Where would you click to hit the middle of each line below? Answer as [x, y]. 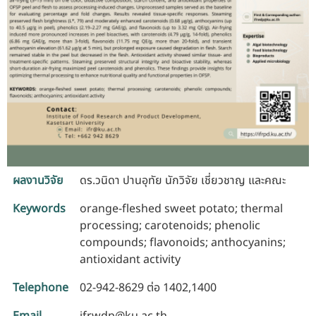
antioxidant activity [130, 259]
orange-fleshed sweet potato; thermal [181, 208]
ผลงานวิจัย [38, 180]
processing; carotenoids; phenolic [170, 225]
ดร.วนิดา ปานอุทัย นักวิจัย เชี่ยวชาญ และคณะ [183, 180]
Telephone [41, 287]
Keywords [39, 208]
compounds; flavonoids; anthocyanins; [183, 242]
